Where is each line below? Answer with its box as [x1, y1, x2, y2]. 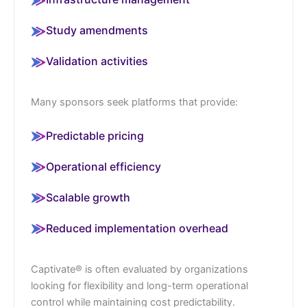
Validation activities [46, 54, 148, 69]
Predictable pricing [46, 128, 144, 143]
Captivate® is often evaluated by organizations [31, 262, 248, 275]
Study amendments [46, 23, 148, 38]
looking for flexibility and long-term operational [31, 279, 248, 292]
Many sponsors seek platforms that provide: [31, 96, 238, 109]
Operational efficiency [46, 159, 161, 173]
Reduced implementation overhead [46, 221, 228, 235]
